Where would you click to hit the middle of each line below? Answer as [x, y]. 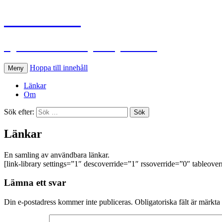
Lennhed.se [42, 20]
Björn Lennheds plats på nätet [81, 46]
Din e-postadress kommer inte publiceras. [68, 202]
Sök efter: [19, 111]
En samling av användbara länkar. [57, 155]
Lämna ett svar [35, 183]
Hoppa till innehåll [59, 67]
